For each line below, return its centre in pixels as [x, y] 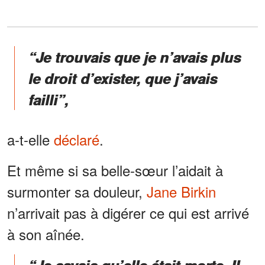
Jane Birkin [181, 191]
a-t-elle [30, 139]
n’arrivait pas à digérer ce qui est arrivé [128, 212]
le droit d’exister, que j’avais [123, 78]
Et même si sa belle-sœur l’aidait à [115, 170]
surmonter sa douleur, [77, 191]
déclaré [77, 139]
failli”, [49, 99]
